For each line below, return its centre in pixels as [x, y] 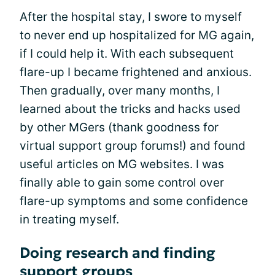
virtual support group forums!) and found [133, 146]
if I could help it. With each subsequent [127, 54]
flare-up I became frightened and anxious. [136, 72]
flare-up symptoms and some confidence [134, 201]
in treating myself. [69, 219]
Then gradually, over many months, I [120, 91]
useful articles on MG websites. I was [122, 164]
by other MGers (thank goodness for [119, 127]
